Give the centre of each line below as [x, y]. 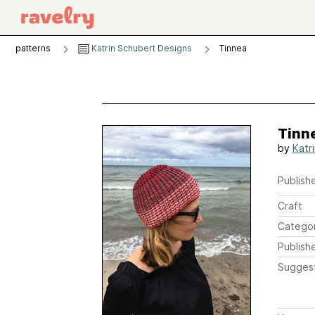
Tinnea [233, 48]
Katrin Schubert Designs [141, 48]
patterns [33, 48]
